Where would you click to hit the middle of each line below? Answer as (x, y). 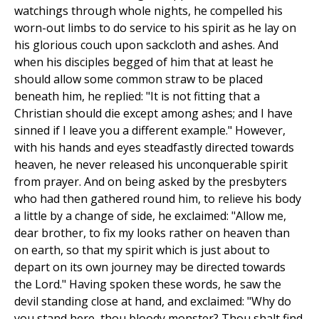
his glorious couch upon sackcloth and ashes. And (146, 45)
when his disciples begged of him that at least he (144, 62)
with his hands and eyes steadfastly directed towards (154, 148)
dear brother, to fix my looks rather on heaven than (152, 233)
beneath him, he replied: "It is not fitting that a (137, 96)
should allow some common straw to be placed (138, 79)
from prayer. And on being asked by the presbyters (151, 182)
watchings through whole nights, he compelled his (148, 11)
